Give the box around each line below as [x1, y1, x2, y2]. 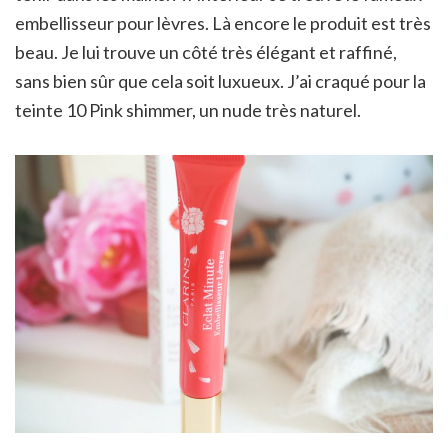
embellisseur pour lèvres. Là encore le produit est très [15, 12, 431, 35]
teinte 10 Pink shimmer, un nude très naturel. [15, 99, 361, 122]
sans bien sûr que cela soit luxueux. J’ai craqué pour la [15, 70, 426, 93]
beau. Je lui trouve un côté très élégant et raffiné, [15, 41, 397, 64]
